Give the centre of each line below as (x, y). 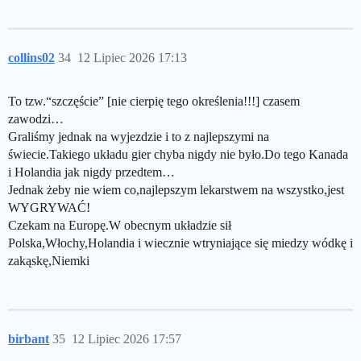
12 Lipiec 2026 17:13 (132, 58)
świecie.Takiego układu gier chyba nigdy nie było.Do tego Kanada (178, 154)
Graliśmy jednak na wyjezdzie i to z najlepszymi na (139, 137)
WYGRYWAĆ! (49, 207)
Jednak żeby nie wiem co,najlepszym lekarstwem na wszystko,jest (176, 190)
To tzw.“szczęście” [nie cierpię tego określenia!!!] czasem (154, 101)
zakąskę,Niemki (49, 261)
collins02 (31, 58)
